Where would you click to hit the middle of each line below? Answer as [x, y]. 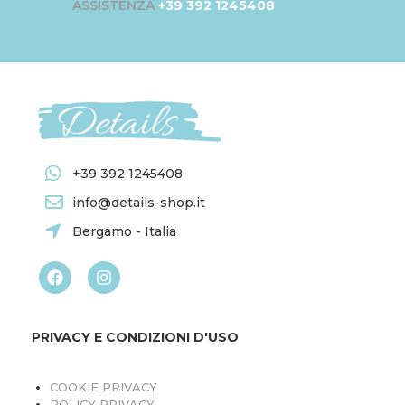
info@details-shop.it [139, 203]
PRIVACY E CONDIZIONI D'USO [135, 338]
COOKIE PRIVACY [104, 387]
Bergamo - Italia [124, 232]
